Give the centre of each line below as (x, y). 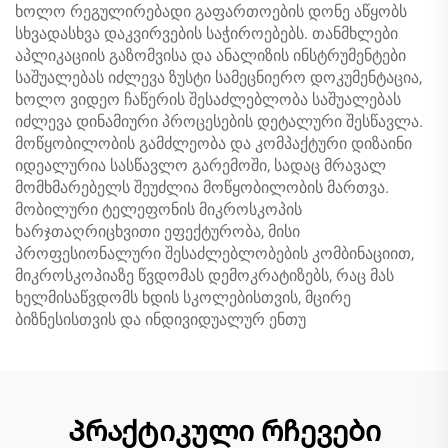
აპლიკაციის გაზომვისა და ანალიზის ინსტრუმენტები (210, 55)
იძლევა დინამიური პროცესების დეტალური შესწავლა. (219, 121)
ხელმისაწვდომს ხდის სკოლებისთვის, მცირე (183, 297)
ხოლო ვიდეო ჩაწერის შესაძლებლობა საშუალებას (208, 99)
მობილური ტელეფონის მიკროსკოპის (158, 209)
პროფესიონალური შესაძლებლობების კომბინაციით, (214, 253)
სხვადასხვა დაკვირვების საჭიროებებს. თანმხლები (206, 33)
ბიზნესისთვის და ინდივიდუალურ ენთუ (160, 319)
